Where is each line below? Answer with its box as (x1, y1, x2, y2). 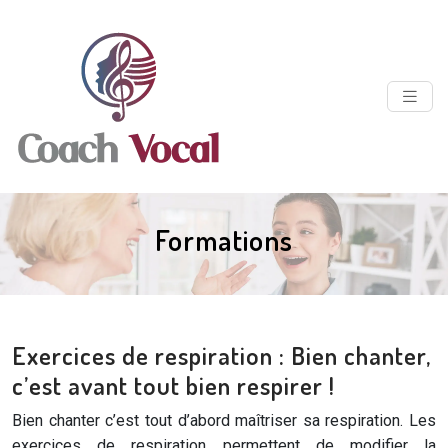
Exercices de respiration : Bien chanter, (12, 339, 431, 371)
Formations (155, 222, 293, 258)
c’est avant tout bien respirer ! (12, 369, 335, 401)
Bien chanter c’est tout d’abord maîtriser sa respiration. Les (12, 411, 436, 430)
